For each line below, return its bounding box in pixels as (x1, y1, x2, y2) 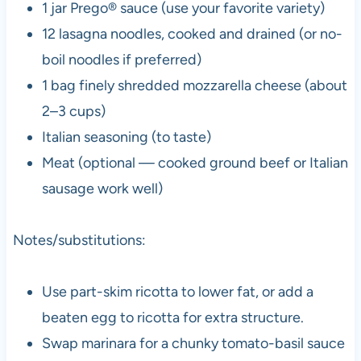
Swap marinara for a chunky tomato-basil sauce (41, 334, 345, 352)
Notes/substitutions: (12, 230, 146, 249)
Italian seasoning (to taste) (41, 127, 211, 146)
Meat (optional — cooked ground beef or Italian (41, 153, 348, 172)
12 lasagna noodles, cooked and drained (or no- (41, 24, 342, 43)
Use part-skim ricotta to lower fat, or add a (41, 282, 313, 301)
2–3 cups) (41, 102, 106, 120)
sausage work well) (41, 179, 163, 197)
